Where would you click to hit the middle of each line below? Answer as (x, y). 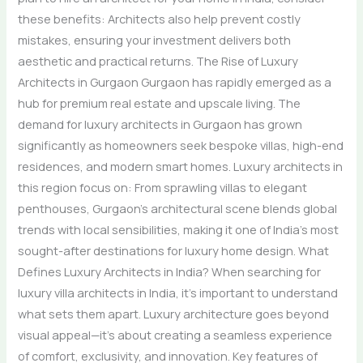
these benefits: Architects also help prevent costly (160, 18)
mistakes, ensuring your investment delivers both (155, 39)
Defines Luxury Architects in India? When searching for (170, 271)
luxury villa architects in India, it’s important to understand (178, 292)
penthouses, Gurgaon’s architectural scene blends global (178, 208)
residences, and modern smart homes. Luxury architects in (181, 166)
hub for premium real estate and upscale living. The (160, 102)
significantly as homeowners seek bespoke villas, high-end (181, 145)
